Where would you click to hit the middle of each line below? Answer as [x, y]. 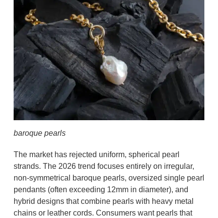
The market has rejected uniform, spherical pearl [96, 155]
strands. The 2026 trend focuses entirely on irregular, [104, 166]
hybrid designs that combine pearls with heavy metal [103, 201]
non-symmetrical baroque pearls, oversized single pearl [109, 178]
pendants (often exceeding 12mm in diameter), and [101, 190]
